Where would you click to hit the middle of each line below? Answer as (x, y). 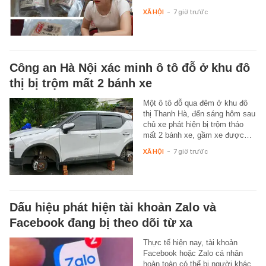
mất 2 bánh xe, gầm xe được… (197, 135)
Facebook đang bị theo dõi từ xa (101, 223)
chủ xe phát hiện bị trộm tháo (193, 125)
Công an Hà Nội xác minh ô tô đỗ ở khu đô (130, 68)
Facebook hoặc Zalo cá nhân (193, 254)
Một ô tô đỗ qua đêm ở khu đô (195, 103)
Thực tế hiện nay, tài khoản (190, 243)
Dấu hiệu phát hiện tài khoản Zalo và (113, 208)
